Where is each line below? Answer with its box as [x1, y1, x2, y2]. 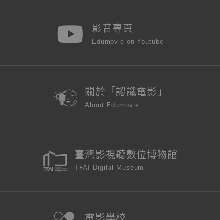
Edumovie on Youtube [92, 38, 164, 46]
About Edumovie [84, 101, 139, 109]
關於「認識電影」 [84, 86, 167, 98]
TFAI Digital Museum [74, 164, 144, 172]
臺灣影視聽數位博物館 [74, 149, 178, 161]
